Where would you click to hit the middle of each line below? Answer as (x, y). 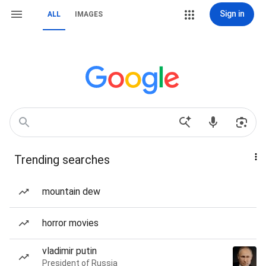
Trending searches (62, 160)
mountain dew (71, 191)
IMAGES (89, 14)
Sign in (232, 14)
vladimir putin (69, 251)
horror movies (70, 223)
